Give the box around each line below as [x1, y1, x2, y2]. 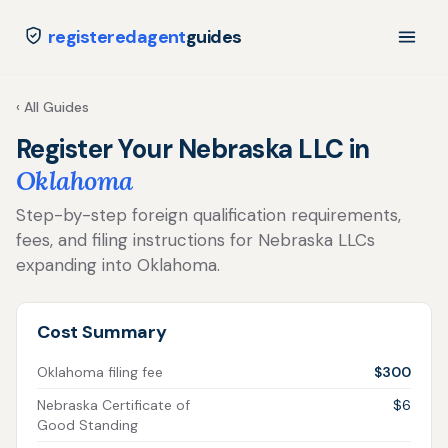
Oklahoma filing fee [37, 363, 163, 381]
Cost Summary [37, 320, 167, 344]
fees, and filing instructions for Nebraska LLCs [16, 229, 375, 251]
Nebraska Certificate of [37, 396, 190, 414]
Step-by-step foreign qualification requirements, [16, 204, 401, 226]
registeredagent [48, 24, 186, 49]
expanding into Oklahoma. [16, 254, 220, 276]
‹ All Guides [16, 98, 89, 116]
